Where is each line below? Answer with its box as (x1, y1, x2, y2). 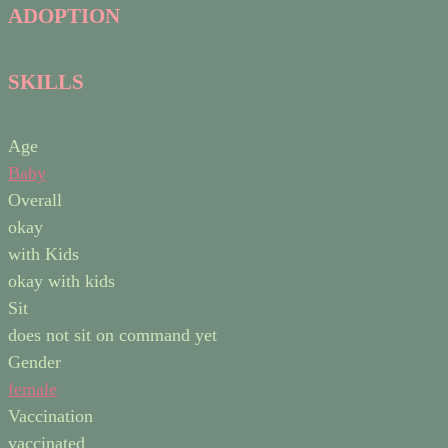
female (8, 379, 57, 400)
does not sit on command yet (8, 325, 217, 346)
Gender (8, 352, 61, 373)
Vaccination (8, 406, 93, 427)
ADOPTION (8, 4, 120, 29)
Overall (8, 190, 62, 211)
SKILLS (8, 70, 84, 95)
